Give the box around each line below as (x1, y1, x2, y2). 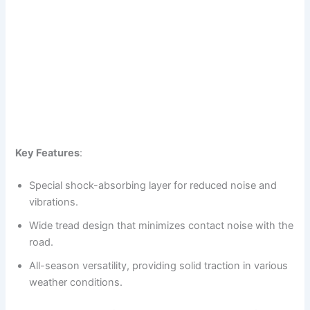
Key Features (15, 147, 80, 160)
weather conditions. (29, 276, 123, 289)
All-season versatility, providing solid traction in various (29, 259, 289, 273)
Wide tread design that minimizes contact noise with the (29, 219, 294, 232)
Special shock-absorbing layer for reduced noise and (29, 179, 277, 192)
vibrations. (29, 196, 79, 209)
